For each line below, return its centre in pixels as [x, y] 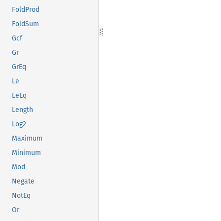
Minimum [26, 153]
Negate [23, 182]
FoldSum [25, 24]
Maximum [27, 139]
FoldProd [26, 10]
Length [22, 110]
